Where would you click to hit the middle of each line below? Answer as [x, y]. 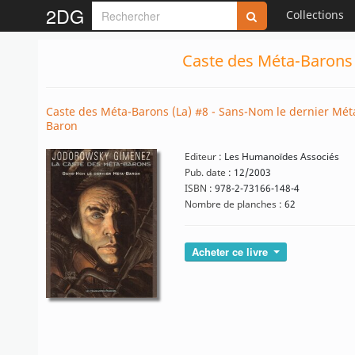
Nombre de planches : [233, 204]
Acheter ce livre [231, 252]
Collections [315, 15]
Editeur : [203, 157]
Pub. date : [208, 172]
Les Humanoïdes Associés [281, 157]
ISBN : [198, 188]
